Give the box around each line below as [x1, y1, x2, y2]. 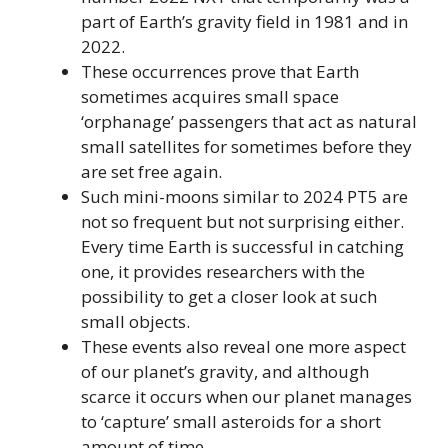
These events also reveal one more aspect [81, 334, 406, 358]
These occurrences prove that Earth [81, 59, 359, 83]
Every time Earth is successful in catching [81, 234, 404, 258]
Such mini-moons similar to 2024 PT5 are [81, 184, 408, 208]
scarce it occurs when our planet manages [81, 384, 412, 408]
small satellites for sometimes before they [81, 134, 412, 158]
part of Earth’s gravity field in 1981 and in [81, 9, 408, 33]
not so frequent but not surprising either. [81, 209, 404, 233]
